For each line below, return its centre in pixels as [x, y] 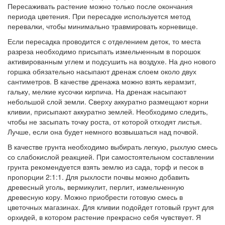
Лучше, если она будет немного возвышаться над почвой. [104, 132]
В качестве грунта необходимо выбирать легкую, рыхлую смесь [113, 147]
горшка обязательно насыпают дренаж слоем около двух [102, 72]
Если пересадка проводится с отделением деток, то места [104, 41]
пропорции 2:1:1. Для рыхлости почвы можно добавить [98, 177]
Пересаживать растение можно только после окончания [100, 6]
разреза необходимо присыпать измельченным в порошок [104, 51]
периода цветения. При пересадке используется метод [99, 16]
